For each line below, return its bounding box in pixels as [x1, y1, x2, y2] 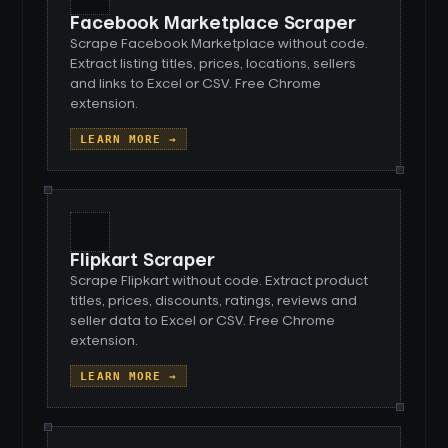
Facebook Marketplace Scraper [70, 15, 356, 33]
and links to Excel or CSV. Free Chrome [70, 77, 322, 91]
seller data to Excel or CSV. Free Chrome [70, 314, 336, 328]
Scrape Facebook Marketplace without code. [70, 37, 369, 51]
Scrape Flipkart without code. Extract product [70, 274, 369, 288]
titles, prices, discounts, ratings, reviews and [70, 294, 358, 308]
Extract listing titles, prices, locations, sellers [70, 57, 357, 71]
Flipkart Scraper [70, 252, 215, 270]
